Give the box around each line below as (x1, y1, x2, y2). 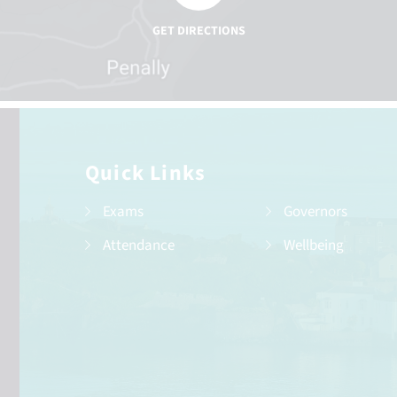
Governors (284, 201, 348, 222)
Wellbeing (284, 235, 345, 256)
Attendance (102, 235, 175, 256)
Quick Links (84, 158, 206, 189)
